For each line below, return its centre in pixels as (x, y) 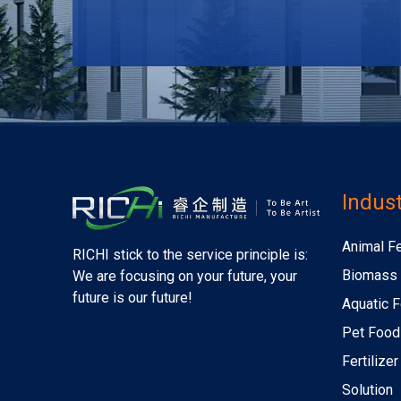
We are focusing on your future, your (184, 276)
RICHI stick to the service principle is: (190, 254)
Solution (368, 390)
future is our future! (132, 297)
